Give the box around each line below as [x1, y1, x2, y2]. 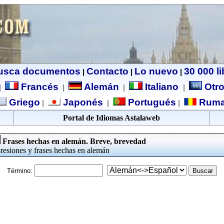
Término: [7, 167, 32, 174]
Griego [6, 97, 40, 107]
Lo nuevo [134, 66, 178, 76]
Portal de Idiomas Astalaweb [63, 113, 160, 122]
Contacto [86, 66, 128, 76]
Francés [18, 81, 58, 92]
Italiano [142, 81, 181, 92]
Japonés [60, 97, 103, 107]
